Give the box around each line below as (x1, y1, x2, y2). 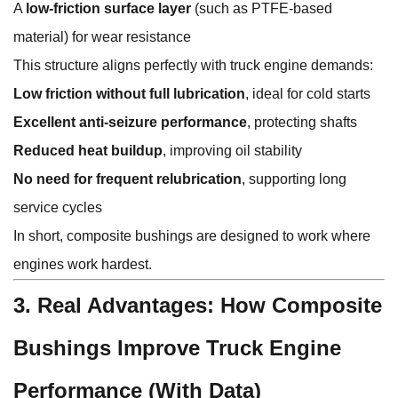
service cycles (13, 200, 102, 216)
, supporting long (242, 171, 346, 187)
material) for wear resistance (13, 29, 191, 45)
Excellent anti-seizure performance (13, 115, 247, 131)
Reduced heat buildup (13, 143, 163, 159)
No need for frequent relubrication (13, 171, 242, 187)
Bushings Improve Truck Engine (13, 336, 341, 361)
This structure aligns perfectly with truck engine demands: (13, 58, 373, 74)
